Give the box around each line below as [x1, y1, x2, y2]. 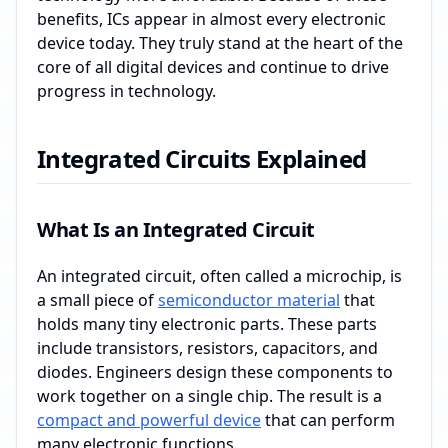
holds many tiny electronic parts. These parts [37, 312, 377, 335]
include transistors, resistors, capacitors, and [37, 336, 378, 359]
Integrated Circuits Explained [37, 141, 367, 175]
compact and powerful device [37, 408, 261, 431]
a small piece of [37, 288, 158, 311]
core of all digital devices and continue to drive [37, 55, 389, 78]
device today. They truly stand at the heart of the [37, 31, 403, 54]
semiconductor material [158, 288, 340, 311]
